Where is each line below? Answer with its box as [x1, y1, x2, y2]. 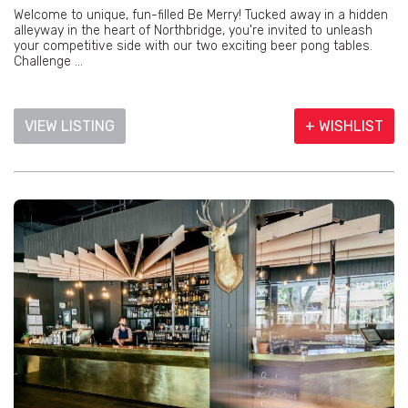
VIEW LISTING [25, 117, 115, 136]
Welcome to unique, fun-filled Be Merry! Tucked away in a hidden [14, 7, 388, 24]
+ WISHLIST [305, 117, 383, 136]
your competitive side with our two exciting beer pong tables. [14, 38, 372, 55]
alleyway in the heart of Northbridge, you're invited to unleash [14, 23, 372, 39]
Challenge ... [14, 54, 83, 70]
